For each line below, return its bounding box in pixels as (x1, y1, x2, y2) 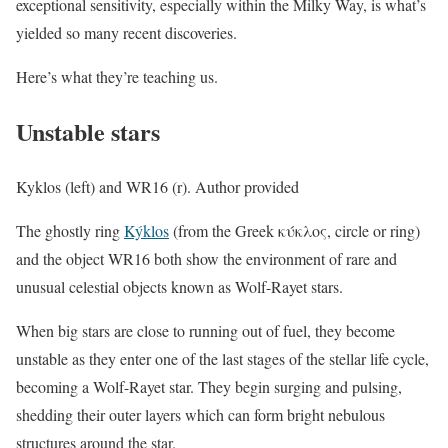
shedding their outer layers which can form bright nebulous (16, 403, 385, 425)
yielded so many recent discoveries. (16, 22, 237, 43)
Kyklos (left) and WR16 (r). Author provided (16, 175, 299, 197)
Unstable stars (16, 113, 160, 149)
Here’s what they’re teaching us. (16, 66, 218, 87)
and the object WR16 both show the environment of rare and (16, 247, 397, 269)
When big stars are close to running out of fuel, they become (16, 319, 395, 341)
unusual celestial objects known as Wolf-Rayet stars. (16, 275, 343, 297)
